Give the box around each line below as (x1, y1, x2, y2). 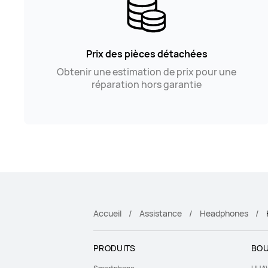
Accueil (93, 208, 121, 220)
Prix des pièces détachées (86, 47, 208, 61)
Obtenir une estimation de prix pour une (57, 65, 237, 79)
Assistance (139, 208, 182, 220)
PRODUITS (93, 242, 136, 254)
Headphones (200, 208, 248, 220)
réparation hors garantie (92, 78, 202, 92)
